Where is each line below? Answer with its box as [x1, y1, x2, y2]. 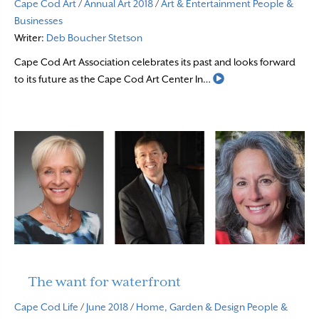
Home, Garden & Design [136, 301, 245, 313]
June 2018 [86, 301, 128, 313]
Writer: [14, 31, 46, 43]
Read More [224, 72, 273, 84]
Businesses [14, 14, 63, 26]
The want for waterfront [28, 274, 181, 290]
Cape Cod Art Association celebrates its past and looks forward [14, 56, 296, 68]
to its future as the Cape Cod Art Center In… [14, 73, 211, 85]
